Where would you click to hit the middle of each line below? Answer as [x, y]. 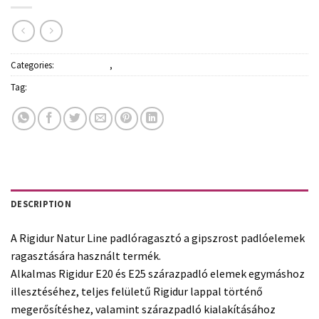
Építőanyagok [83, 65]
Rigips [41, 87]
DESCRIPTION [41, 204]
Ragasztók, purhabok [156, 65]
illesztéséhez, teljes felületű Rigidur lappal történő [137, 292]
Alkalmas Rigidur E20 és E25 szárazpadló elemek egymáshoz [158, 274]
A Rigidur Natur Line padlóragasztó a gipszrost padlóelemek [158, 238]
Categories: [33, 65]
